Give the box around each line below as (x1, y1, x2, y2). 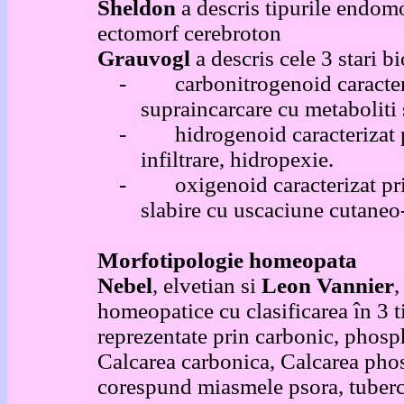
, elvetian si (152, 273, 262, 298)
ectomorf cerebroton (97, 21, 281, 45)
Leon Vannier (262, 273, 394, 298)
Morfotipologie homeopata (97, 248, 357, 272)
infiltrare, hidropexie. (141, 147, 334, 171)
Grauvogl (97, 46, 196, 70)
